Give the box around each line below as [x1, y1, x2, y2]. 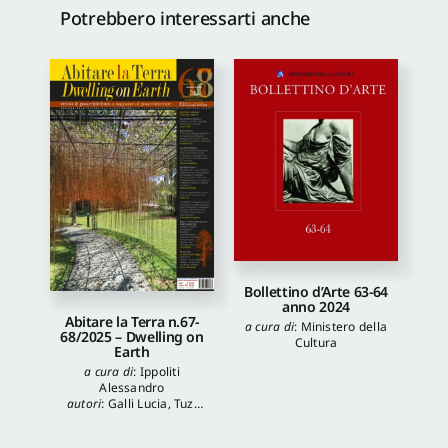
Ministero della [300, 318, 388, 336]
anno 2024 [282, 297, 350, 317]
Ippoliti [139, 363, 180, 381]
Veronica [133, 411, 185, 429]
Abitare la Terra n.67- [64, 312, 200, 332]
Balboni [86, 427, 130, 445]
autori [67, 395, 102, 413]
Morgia [136, 427, 178, 445]
